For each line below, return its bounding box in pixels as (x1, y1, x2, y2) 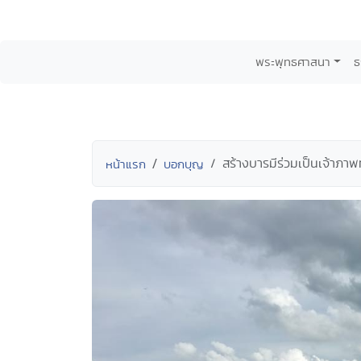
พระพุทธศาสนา (255, 53, 330, 70)
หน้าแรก (106, 156, 146, 172)
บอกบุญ (164, 156, 204, 172)
